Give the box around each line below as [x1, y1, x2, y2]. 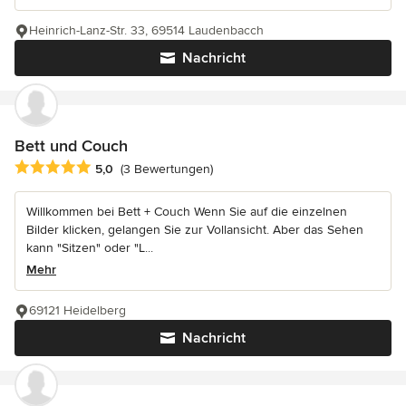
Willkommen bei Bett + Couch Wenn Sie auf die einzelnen [26, 203, 347, 219]
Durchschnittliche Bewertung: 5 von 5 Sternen [14, 158, 306, 177]
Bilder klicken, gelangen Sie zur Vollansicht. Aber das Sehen [26, 221, 363, 237]
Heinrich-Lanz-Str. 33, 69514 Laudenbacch [29, 23, 264, 39]
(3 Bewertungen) [121, 160, 213, 177]
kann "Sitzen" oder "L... [26, 239, 153, 256]
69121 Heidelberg [29, 302, 126, 318]
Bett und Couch [14, 136, 128, 157]
